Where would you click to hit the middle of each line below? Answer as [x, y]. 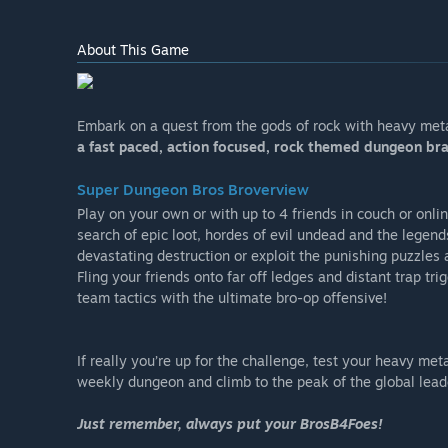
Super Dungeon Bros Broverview [193, 189]
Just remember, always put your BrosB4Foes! [230, 423]
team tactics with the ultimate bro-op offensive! [232, 297]
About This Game [133, 49]
